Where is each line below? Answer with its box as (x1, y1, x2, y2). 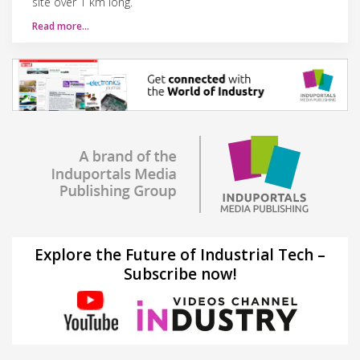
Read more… (32, 18, 89, 33)
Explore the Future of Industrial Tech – (35, 243, 325, 265)
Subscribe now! (123, 263, 237, 284)
